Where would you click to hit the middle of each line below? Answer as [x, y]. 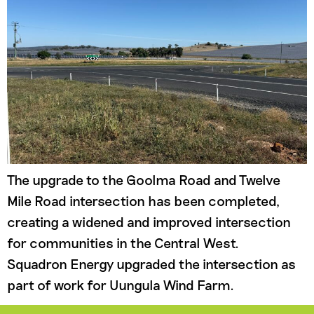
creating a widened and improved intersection [149, 221]
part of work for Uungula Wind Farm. [121, 285]
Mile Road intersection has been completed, [143, 200]
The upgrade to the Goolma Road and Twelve [144, 179]
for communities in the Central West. [123, 243]
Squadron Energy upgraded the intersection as [151, 264]
